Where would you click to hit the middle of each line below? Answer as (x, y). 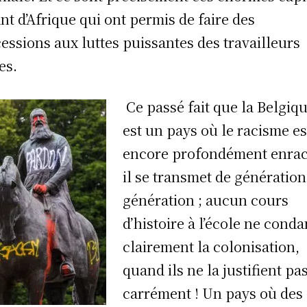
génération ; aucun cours (206, 199)
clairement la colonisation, (211, 246)
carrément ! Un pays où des (213, 293)
